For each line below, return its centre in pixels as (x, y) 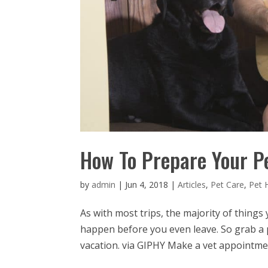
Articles (192, 184)
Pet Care (228, 184)
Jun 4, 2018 (147, 184)
